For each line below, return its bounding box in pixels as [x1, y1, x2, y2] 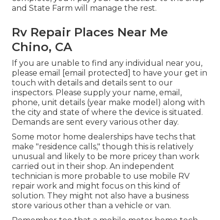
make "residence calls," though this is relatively [12, 142, 193, 152]
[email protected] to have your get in [62, 68, 207, 78]
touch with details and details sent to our [12, 78, 173, 88]
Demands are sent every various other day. [12, 117, 179, 127]
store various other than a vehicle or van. [12, 201, 171, 211]
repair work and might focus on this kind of [12, 181, 180, 191]
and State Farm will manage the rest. [12, 3, 157, 13]
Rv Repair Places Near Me [12, 25, 168, 40]
